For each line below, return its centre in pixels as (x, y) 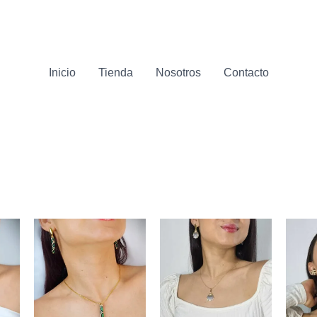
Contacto (246, 73)
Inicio (62, 73)
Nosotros (178, 73)
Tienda (115, 73)
